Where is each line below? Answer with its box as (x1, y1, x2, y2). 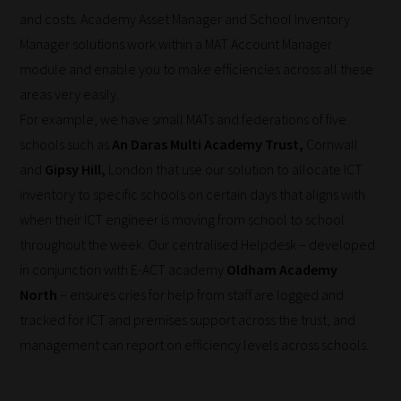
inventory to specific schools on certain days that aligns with (20, 185, 366, 204)
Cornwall (303, 135, 359, 154)
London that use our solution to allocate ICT (106, 160, 363, 179)
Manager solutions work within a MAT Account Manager (20, 35, 333, 54)
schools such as (20, 135, 113, 154)
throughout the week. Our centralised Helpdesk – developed (20, 235, 376, 254)
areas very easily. (20, 85, 120, 104)
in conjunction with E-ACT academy (20, 260, 227, 279)
